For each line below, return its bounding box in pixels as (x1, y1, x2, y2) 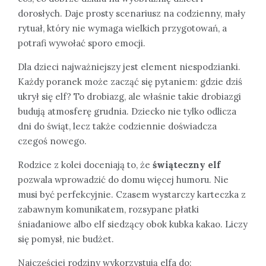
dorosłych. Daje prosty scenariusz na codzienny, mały (18, 7, 245, 19)
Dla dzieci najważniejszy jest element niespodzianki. (18, 61, 240, 72)
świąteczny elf (153, 159, 220, 170)
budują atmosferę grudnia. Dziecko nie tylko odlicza (18, 105, 236, 117)
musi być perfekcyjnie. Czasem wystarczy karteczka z (18, 188, 246, 200)
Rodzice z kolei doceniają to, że (18, 159, 153, 170)
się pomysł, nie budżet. (18, 233, 114, 245)
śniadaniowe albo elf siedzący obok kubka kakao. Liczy (18, 218, 248, 230)
